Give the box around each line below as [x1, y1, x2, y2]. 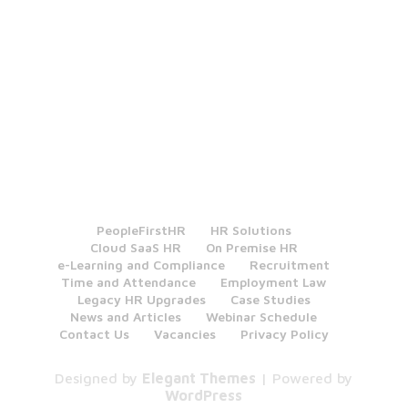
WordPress [165, 387, 243, 404]
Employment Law [220, 274, 327, 291]
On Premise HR [205, 240, 298, 256]
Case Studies [229, 291, 311, 308]
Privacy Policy [240, 326, 329, 342]
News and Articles [70, 309, 182, 325]
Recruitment [250, 257, 331, 273]
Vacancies [153, 326, 216, 342]
